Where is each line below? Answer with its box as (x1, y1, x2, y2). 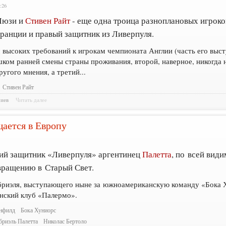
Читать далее (16, 96, 47, 104)
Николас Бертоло (43, 217, 87, 225)
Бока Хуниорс (21, 206, 56, 214)
